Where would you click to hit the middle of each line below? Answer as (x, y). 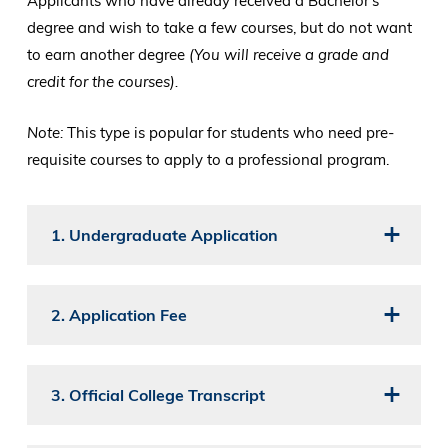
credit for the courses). (104, 82)
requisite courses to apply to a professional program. (209, 160)
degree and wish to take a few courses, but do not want (219, 28)
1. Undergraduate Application (164, 235)
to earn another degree (107, 55)
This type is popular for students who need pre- (230, 133)
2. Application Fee (118, 315)
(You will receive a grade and (288, 55)
